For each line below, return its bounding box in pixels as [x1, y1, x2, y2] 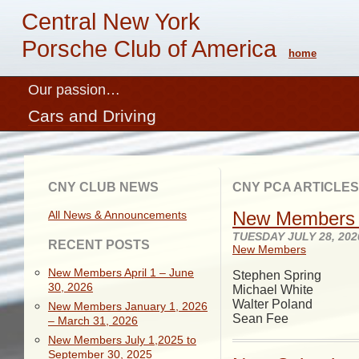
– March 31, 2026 [48, 314, 138, 327]
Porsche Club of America [21, 36, 276, 62]
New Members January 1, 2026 [48, 300, 208, 313]
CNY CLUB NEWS [48, 180, 159, 194]
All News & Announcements [48, 208, 187, 221]
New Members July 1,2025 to [48, 333, 196, 346]
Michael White [232, 283, 313, 296]
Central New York [21, 9, 200, 34]
